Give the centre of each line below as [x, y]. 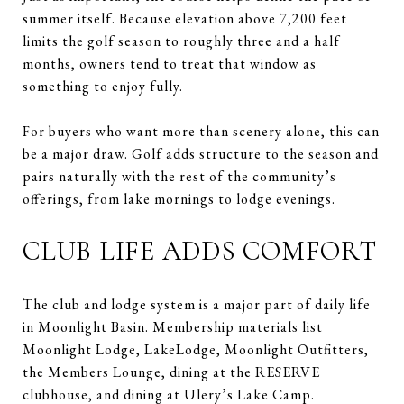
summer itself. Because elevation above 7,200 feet [185, 18]
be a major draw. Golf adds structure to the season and [201, 153]
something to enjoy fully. [103, 86]
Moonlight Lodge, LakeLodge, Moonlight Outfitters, [196, 349]
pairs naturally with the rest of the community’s [179, 176]
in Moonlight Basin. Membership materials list [173, 326]
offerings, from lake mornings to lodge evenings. [179, 198]
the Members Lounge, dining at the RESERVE [171, 372]
